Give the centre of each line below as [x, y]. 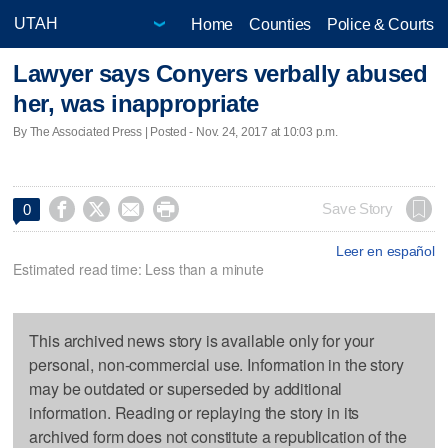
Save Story [357, 208]
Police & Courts [380, 24]
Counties [280, 24]
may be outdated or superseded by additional [186, 388]
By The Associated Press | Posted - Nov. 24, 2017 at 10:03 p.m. [175, 131]
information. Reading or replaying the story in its [194, 412]
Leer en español [385, 250]
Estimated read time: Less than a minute [138, 268]
